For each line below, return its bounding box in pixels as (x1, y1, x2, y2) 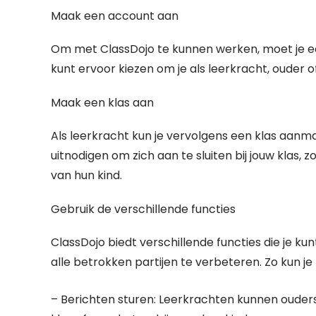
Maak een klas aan (51, 95, 154, 111)
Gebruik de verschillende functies (51, 201, 236, 217)
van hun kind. (51, 167, 122, 183)
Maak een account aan (51, 8, 178, 24)
